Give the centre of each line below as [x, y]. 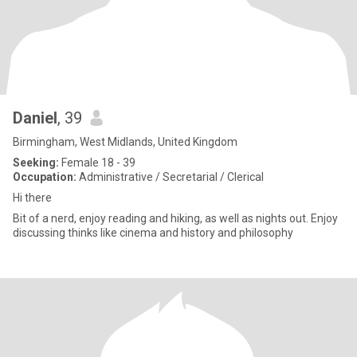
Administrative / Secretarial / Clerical [170, 177]
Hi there [32, 198]
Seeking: [36, 163]
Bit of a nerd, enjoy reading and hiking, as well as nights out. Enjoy [175, 218]
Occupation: [45, 177]
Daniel [35, 118]
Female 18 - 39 [97, 163]
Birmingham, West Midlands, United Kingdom [125, 142]
